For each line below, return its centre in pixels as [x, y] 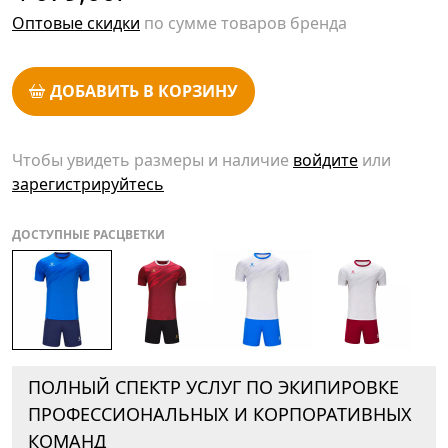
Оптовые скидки [76, 23]
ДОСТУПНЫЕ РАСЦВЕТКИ [88, 234]
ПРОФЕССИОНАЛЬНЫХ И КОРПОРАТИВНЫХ [220, 413]
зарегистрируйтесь [88, 183]
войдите [325, 159]
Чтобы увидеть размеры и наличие [152, 159]
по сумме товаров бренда [243, 23]
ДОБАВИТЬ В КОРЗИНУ [144, 91]
